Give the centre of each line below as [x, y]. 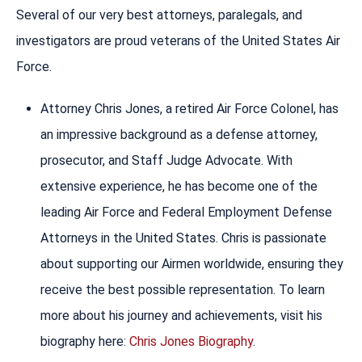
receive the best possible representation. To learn [183, 289]
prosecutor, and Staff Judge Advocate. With [166, 160]
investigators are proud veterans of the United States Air [178, 40]
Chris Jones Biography [191, 341]
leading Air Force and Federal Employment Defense [186, 212]
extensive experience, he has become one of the [179, 186]
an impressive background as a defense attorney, [179, 134]
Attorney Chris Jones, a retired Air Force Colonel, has [189, 108]
